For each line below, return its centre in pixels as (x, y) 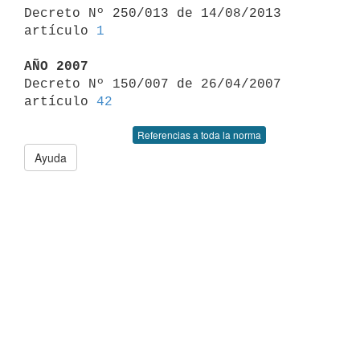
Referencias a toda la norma (199, 135)
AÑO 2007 (56, 66)
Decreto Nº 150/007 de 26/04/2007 (153, 84)
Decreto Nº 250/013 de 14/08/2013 (153, 13)
